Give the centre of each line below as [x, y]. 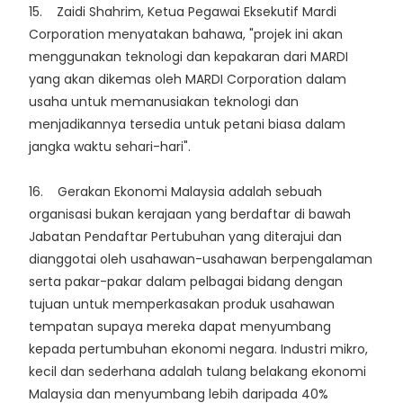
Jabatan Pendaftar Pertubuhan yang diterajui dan [185, 237]
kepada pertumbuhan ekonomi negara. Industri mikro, [198, 349]
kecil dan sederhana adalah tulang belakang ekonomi [197, 372]
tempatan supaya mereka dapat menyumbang [180, 327]
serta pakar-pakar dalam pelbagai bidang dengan [186, 282]
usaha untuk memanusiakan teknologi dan [164, 102]
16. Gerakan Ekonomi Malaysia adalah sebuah [175, 192]
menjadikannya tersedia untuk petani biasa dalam [187, 125]
